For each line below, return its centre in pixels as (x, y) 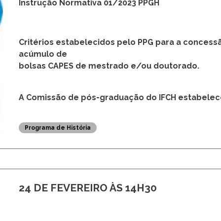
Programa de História (57, 205)
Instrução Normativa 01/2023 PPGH (89, 80)
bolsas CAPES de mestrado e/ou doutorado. (109, 143)
